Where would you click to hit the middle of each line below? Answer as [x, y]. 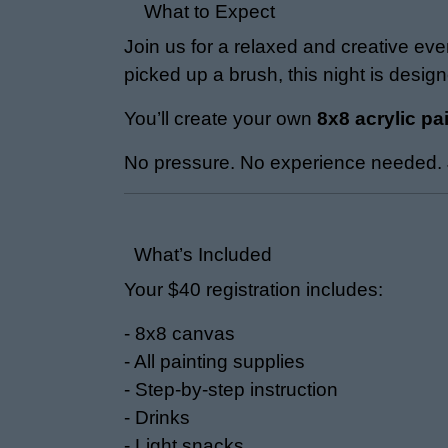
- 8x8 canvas [179, 333]
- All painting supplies [214, 361]
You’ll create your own [220, 118]
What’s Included [198, 254]
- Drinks [157, 417]
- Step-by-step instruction [231, 389]
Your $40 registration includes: [253, 289]
